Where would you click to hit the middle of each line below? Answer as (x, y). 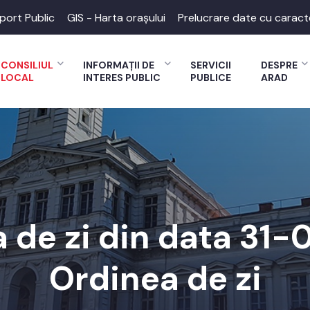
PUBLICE (211, 77)
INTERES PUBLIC (122, 77)
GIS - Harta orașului (116, 17)
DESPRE (279, 65)
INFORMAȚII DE (119, 65)
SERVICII (211, 65)
